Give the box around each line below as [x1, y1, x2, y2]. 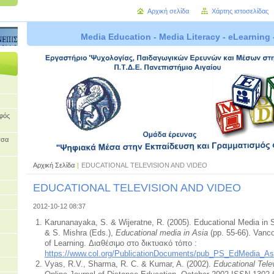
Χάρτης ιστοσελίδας [212, 7, 268, 15]
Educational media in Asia [115, 228, 208, 237]
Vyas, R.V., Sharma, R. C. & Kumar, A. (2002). [44, 259, 213, 268]
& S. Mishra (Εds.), [44, 228, 116, 237]
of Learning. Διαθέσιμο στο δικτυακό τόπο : [44, 238, 197, 248]
